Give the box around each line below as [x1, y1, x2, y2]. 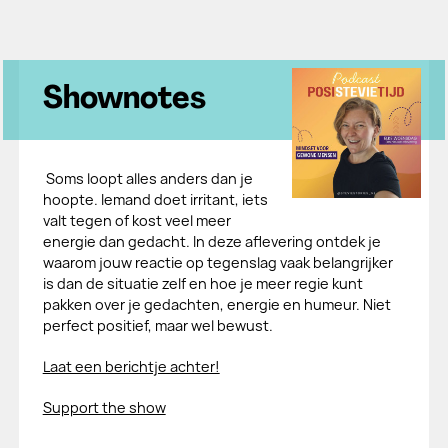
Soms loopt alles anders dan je [42, 169, 253, 188]
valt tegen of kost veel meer [42, 211, 231, 230]
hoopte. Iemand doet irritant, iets [42, 190, 268, 209]
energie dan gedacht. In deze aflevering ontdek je [42, 232, 381, 251]
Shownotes [42, 84, 206, 116]
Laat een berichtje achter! [42, 357, 220, 376]
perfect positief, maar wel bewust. [42, 316, 276, 335]
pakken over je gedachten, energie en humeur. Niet [42, 295, 391, 314]
